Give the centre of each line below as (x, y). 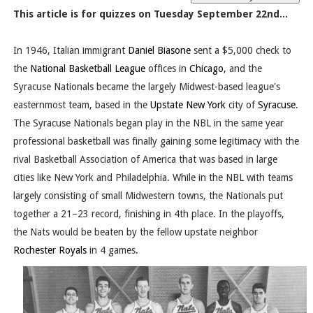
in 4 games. (112, 250)
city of (241, 105)
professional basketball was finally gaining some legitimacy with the (156, 141)
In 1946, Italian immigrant (70, 51)
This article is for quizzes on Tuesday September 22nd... (150, 14)
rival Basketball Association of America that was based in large (145, 160)
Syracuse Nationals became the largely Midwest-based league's (146, 87)
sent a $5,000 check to (241, 51)
